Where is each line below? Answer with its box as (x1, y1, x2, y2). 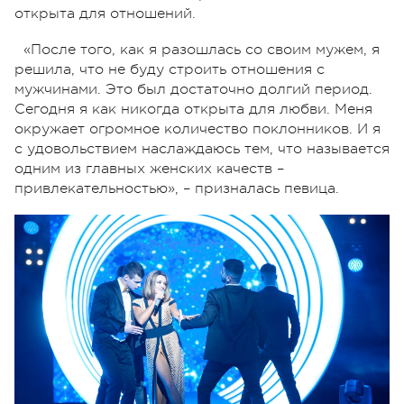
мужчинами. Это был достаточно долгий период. (14, 80, 372, 97)
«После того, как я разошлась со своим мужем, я (23, 41, 380, 58)
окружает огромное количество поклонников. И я (14, 120, 381, 137)
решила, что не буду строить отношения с (14, 60, 325, 78)
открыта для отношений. (14, 5, 196, 22)
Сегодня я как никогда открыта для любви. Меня (14, 100, 372, 117)
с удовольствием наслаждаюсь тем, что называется (14, 140, 390, 157)
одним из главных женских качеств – (14, 160, 284, 177)
